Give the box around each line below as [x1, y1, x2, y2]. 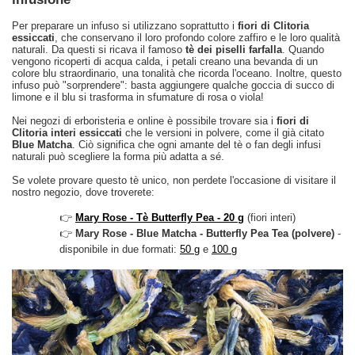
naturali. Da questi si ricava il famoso [12, 44, 185, 55]
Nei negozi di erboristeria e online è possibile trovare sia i [12, 115, 277, 127]
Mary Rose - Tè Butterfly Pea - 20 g [75, 212, 244, 223]
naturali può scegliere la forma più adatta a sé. [12, 151, 224, 162]
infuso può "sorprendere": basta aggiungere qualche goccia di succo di [12, 79, 334, 91]
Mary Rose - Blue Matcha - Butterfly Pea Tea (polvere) [75, 227, 334, 239]
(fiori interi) [244, 212, 296, 223]
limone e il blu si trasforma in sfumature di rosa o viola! [12, 91, 264, 103]
